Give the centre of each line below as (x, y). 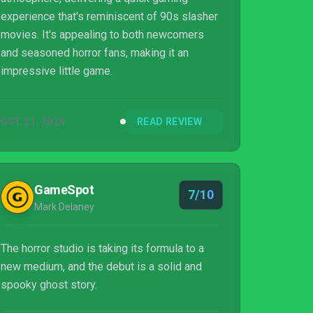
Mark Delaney (64, 207)
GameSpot (64, 190)
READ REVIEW (169, 122)
